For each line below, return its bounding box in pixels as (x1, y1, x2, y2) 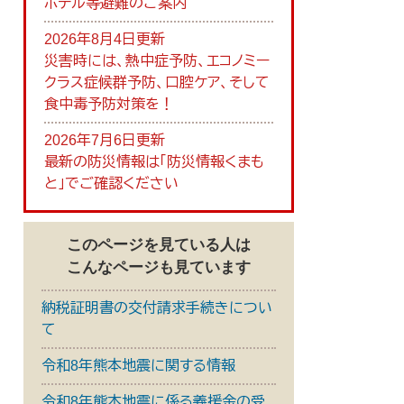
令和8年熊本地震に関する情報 (41, 358, 235, 373)
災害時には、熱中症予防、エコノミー (44, 53, 270, 69)
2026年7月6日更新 (44, 133, 165, 148)
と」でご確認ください (44, 176, 179, 191)
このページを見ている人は (67, 236, 251, 253)
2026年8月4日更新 (44, 32, 165, 47)
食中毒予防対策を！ (44, 96, 174, 112)
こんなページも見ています (67, 259, 251, 276)
